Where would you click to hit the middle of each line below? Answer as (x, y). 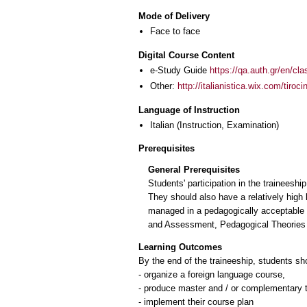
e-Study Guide (180, 70)
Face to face (175, 31)
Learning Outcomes (180, 247)
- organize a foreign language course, (212, 275)
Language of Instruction (189, 110)
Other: (164, 86)
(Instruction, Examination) (226, 125)
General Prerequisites (194, 169)
